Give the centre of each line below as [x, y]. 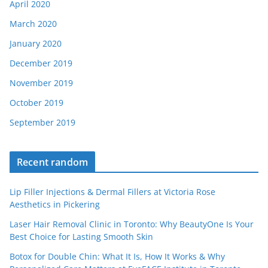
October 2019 [36, 103]
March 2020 [33, 24]
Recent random [53, 162]
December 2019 [41, 63]
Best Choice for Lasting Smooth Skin [81, 237]
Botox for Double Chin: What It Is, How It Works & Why [117, 257]
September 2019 [42, 123]
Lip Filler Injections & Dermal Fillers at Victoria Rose [112, 192]
